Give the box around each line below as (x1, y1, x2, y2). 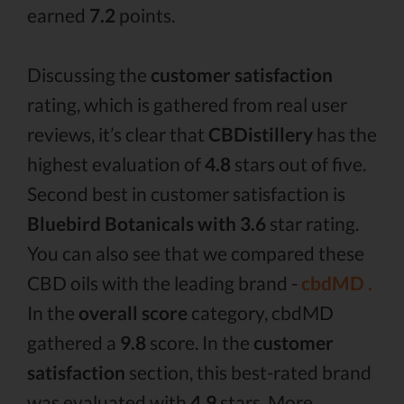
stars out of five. (231, 152, 366, 175)
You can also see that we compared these (27, 242, 364, 264)
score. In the (146, 331, 253, 353)
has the (313, 123, 377, 145)
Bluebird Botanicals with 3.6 (27, 212, 266, 234)
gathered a (27, 331, 120, 353)
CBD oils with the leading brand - (27, 271, 301, 294)
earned (27, 4, 89, 26)
